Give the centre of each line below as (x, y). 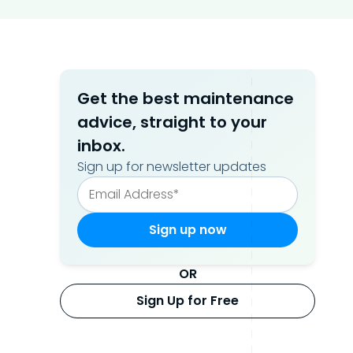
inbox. (101, 146)
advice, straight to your (172, 122)
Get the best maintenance (186, 98)
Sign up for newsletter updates (172, 167)
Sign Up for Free (188, 301)
